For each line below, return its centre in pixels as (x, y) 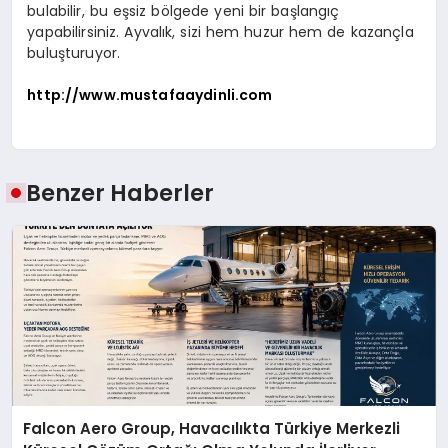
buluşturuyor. (74, 52)
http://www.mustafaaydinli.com (150, 94)
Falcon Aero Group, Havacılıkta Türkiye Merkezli (212, 428)
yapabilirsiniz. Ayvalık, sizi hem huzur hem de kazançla (220, 31)
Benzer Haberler (120, 193)
